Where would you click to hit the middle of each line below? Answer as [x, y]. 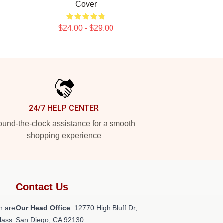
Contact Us [42, 187]
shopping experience [64, 136]
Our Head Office [43, 208]
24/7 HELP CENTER [64, 108]
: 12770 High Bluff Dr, [104, 208]
